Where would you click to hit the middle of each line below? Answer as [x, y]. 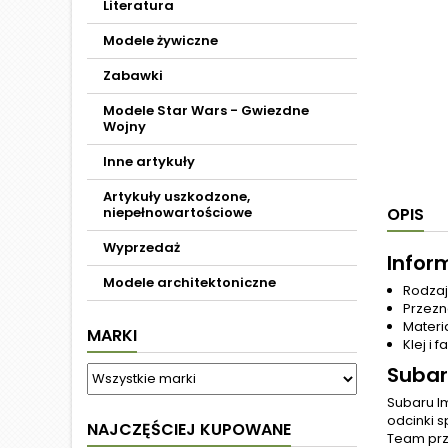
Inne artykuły [149, 161]
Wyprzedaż [141, 247]
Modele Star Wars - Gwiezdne [206, 110]
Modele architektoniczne [189, 282]
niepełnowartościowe [177, 212]
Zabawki [133, 75]
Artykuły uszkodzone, [176, 196]
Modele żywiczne [160, 40]
